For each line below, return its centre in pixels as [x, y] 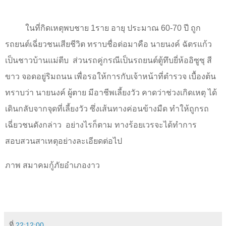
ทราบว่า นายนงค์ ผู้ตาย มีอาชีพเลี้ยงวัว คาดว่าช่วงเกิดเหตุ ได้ [111, 93]
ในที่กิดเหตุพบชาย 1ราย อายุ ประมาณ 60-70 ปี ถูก [113, 28]
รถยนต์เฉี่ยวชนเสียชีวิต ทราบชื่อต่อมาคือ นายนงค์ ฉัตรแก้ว [108, 44]
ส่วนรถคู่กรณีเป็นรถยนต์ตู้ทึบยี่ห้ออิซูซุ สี [142, 61]
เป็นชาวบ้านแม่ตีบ [37, 61]
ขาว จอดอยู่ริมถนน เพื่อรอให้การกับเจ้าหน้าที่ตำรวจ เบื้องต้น [110, 77]
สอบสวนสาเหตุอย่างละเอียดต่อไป [64, 141]
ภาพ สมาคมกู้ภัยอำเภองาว [52, 165]
